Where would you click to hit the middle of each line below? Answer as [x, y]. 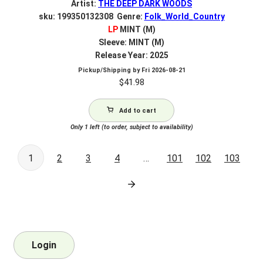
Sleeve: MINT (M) [131, 42]
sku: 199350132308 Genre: [91, 16]
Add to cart [138, 110]
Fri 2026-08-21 [163, 70]
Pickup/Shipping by [109, 70]
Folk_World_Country [184, 16]
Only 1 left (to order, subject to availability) [131, 127]
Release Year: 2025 [131, 55]
